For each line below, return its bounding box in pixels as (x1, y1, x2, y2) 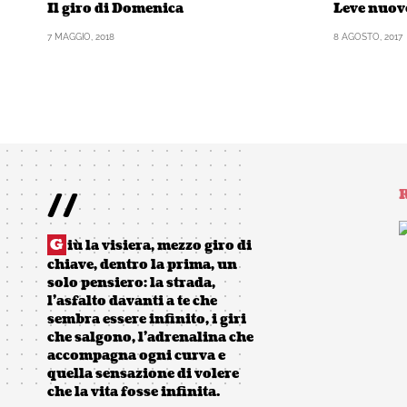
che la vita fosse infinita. (47, 382, 220, 401)
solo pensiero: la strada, (47, 273, 215, 292)
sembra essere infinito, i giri (47, 310, 246, 328)
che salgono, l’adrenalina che (47, 328, 253, 346)
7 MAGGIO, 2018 (47, 31, 114, 42)
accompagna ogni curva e (47, 346, 225, 364)
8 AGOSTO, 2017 (333, 31, 402, 42)
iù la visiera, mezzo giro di (67, 236, 252, 254)
